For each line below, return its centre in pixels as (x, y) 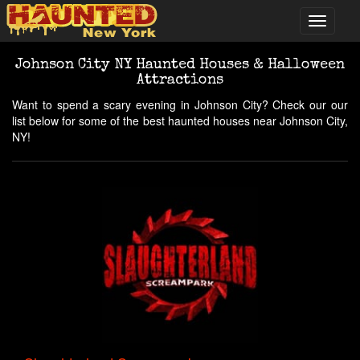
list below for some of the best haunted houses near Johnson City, (180, 121)
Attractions (180, 80)
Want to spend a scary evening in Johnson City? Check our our (180, 104)
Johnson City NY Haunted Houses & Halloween (180, 65)
